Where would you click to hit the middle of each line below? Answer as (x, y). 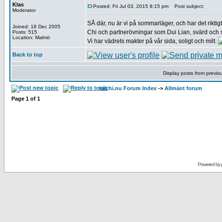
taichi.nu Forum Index (128, 88)
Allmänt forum (183, 88)
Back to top (28, 55)
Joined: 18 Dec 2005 (36, 27)
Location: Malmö (31, 37)
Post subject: (187, 6)
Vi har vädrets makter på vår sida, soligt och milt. (153, 41)
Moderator (24, 10)
